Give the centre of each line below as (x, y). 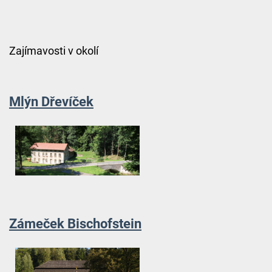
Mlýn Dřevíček (51, 102)
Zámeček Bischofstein (75, 224)
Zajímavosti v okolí (53, 51)
